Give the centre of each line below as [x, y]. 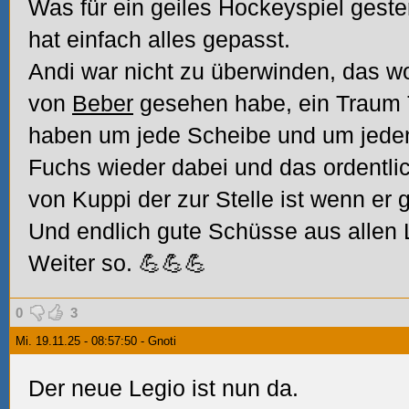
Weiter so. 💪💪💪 [118, 263]
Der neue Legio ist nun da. [163, 388]
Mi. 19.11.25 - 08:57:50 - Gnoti [96, 341]
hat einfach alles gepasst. [159, 39]
